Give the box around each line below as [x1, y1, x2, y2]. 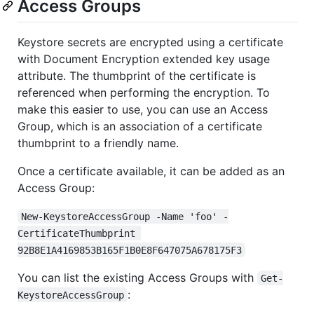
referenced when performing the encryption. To [18, 85, 270, 100]
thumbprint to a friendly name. [18, 135, 179, 150]
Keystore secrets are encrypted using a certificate [18, 34, 283, 49]
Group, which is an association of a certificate [18, 118, 262, 133]
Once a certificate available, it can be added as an [18, 163, 285, 178]
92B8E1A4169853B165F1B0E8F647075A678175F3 [18, 244, 242, 256]
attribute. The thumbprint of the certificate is [18, 68, 256, 83]
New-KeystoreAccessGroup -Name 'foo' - [21, 210, 229, 222]
